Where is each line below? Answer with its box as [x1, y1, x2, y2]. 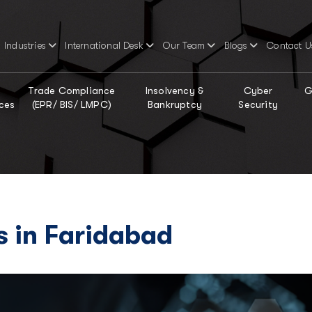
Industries [3, 40, 46, 51]
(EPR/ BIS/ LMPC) [31, 99, 112, 110]
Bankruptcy [148, 99, 203, 110]
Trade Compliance [28, 85, 116, 96]
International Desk [65, 40, 144, 51]
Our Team [162, 40, 205, 51]
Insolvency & [145, 85, 205, 96]
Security [238, 99, 278, 110]
